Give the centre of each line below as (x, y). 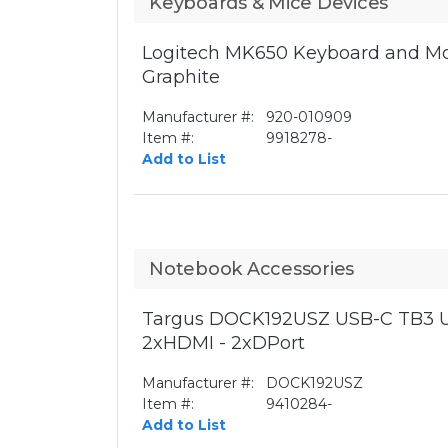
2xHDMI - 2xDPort (223, 343)
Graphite (181, 77)
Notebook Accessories (251, 269)
